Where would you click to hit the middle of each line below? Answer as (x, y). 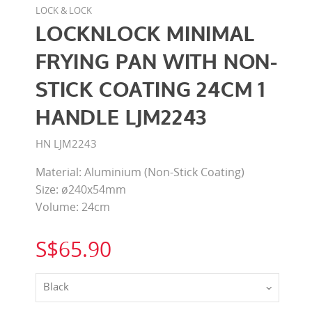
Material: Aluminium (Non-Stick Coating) (140, 172)
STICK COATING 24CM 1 (150, 90)
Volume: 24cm (73, 206)
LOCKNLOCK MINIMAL (145, 34)
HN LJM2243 (66, 143)
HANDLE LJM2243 (122, 118)
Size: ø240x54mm (81, 189)
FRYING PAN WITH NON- (157, 62)
